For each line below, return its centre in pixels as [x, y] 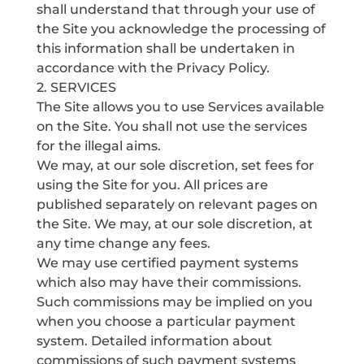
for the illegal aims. [98, 146]
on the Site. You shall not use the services [171, 126]
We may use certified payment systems [167, 263]
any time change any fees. [123, 243]
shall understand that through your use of [175, 9]
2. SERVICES [76, 87]
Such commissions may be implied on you [174, 302]
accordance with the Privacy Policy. [153, 68]
